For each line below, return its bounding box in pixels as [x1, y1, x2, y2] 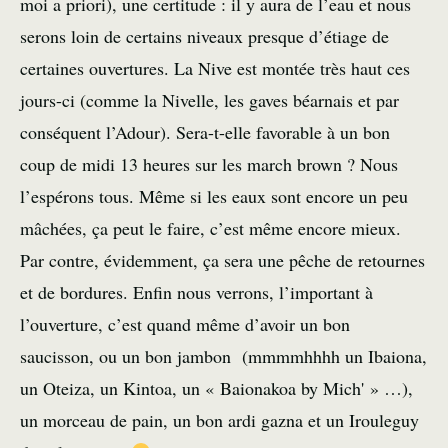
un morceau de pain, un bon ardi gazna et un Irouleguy [20, 408, 419, 433]
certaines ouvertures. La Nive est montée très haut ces [20, 56, 410, 81]
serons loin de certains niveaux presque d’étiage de [20, 24, 389, 49]
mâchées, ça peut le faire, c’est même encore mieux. [20, 216, 401, 241]
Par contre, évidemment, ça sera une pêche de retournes [20, 248, 425, 273]
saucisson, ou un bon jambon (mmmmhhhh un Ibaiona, [20, 344, 427, 369]
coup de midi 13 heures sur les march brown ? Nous [20, 152, 398, 177]
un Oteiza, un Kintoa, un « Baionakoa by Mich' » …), [20, 376, 413, 401]
